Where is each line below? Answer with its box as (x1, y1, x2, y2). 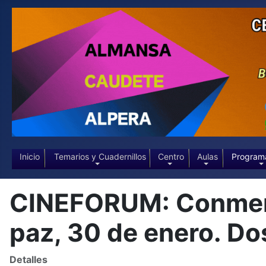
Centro (157, 151, 184, 161)
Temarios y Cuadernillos (54, 151, 147, 161)
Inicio (19, 151, 40, 161)
